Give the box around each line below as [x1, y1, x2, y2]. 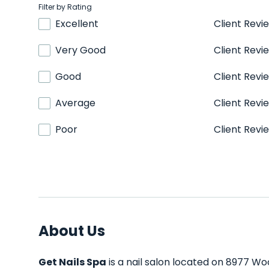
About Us [38, 221, 105, 241]
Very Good [55, 43, 106, 57]
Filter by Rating [38, 2, 92, 12]
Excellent [55, 17, 98, 31]
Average [55, 96, 95, 110]
